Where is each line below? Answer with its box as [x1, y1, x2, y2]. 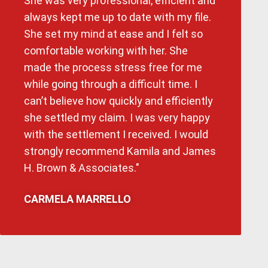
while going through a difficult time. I [24, 77, 197, 90]
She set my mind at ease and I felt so [24, 27, 203, 40]
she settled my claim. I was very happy [24, 111, 210, 124]
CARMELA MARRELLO [24, 192, 131, 205]
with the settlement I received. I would [24, 127, 208, 141]
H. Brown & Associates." [24, 161, 139, 174]
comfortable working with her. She [24, 44, 188, 57]
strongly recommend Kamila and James [24, 144, 216, 157]
